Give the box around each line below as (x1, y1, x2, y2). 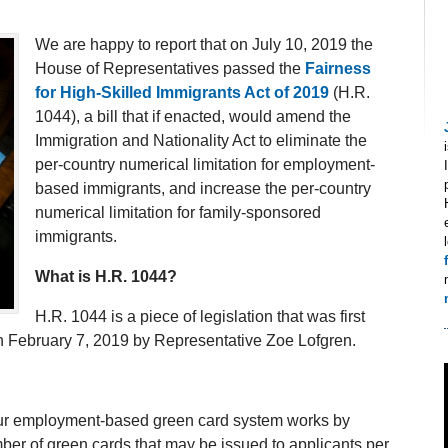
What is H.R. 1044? (35, 267, 177, 285)
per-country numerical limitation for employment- (35, 155, 375, 173)
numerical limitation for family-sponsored (35, 203, 321, 221)
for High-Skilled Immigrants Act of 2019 (35, 83, 329, 101)
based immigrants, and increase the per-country (35, 179, 371, 197)
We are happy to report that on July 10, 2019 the (35, 35, 373, 53)
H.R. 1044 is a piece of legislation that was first (35, 307, 365, 325)
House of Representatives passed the (35, 59, 305, 77)
